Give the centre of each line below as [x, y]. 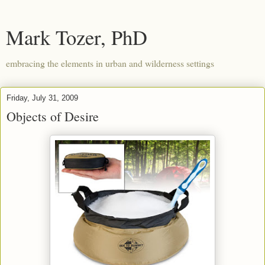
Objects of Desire [53, 116]
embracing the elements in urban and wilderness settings [110, 63]
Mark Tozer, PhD [77, 37]
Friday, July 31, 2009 [42, 98]
